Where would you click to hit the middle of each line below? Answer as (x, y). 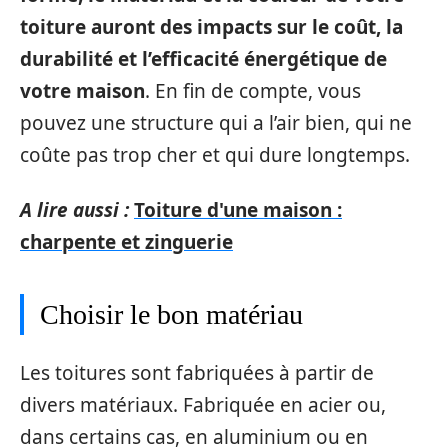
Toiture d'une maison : (238, 209)
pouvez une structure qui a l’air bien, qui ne (216, 123)
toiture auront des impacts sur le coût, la (211, 27)
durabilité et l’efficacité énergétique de (203, 59)
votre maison (82, 91)
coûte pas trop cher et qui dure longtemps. (215, 155)
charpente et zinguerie (126, 241)
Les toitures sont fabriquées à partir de (197, 373)
